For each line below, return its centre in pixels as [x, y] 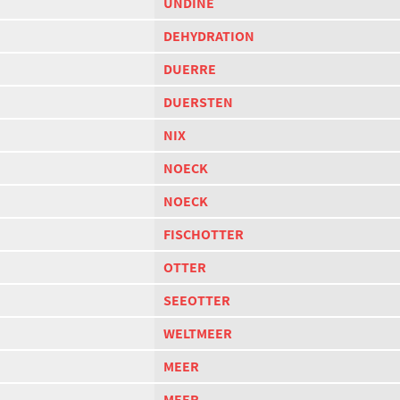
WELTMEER [198, 333]
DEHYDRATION [209, 36]
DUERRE [190, 69]
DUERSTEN [198, 102]
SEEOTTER [197, 300]
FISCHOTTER [204, 234]
